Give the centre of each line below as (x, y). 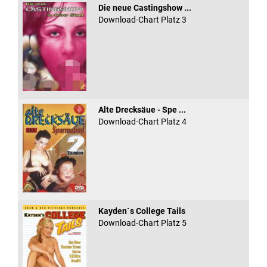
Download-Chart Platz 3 (142, 20)
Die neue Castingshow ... (145, 8)
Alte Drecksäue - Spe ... (142, 109)
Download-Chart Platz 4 (142, 121)
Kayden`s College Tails (142, 211)
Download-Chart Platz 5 (142, 223)
